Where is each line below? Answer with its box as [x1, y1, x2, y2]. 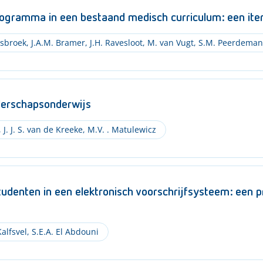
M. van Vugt [144, 36, 194, 48]
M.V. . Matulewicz [85, 124, 156, 135]
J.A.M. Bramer [28, 36, 85, 48]
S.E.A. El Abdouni [29, 225, 99, 237]
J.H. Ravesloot [87, 36, 143, 48]
